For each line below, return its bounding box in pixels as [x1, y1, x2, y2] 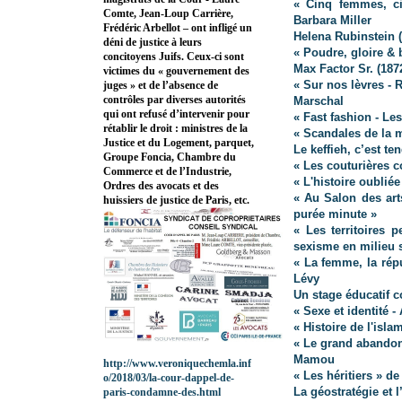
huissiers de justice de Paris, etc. [103, 194, 249, 207]
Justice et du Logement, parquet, [103, 136, 254, 150]
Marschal [293, 94, 344, 109]
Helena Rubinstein [293, 30, 398, 44]
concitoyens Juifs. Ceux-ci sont [103, 50, 244, 64]
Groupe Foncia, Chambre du [103, 151, 236, 164]
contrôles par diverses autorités [103, 93, 246, 107]
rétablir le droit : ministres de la [103, 122, 248, 135]
